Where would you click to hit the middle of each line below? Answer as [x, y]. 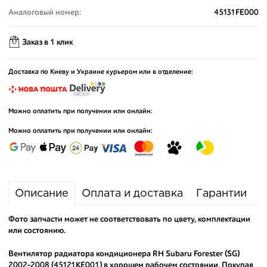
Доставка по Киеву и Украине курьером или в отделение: [101, 72]
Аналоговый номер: [45, 13]
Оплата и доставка [132, 194]
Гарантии [221, 194]
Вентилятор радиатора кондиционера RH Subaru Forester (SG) [124, 254]
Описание [42, 194]
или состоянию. [37, 231]
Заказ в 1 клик [47, 43]
